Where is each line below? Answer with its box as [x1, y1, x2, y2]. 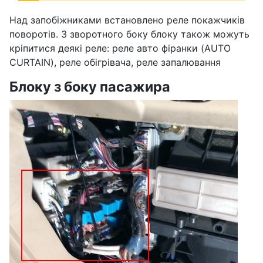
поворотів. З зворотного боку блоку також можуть [9, 28, 249, 40]
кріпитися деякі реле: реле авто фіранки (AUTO [9, 42, 231, 54]
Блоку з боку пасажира [9, 77, 170, 95]
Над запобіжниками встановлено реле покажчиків [9, 14, 245, 26]
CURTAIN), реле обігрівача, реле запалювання [9, 56, 221, 68]
